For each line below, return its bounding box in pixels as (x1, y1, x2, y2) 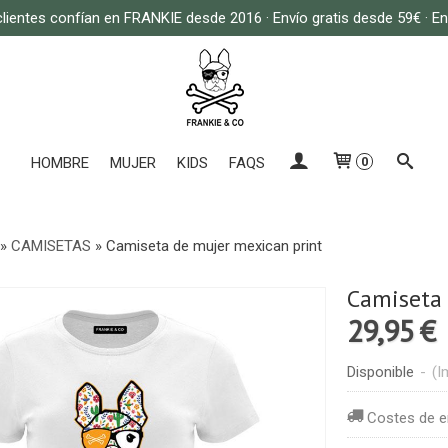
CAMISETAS (10, 237, 95, 255)
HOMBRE (31, 154, 90, 172)
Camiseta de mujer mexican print (105, 237, 322, 255)
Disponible (346, 363, 414, 381)
